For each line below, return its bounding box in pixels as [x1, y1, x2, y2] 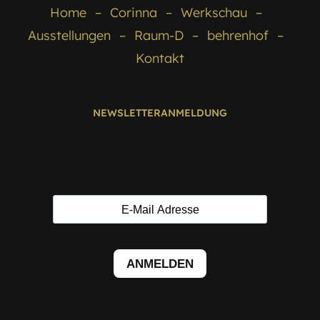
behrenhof [207, 27, 269, 44]
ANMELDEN [126, 256, 194, 271]
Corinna [109, 4, 157, 21]
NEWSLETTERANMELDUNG [93, 106, 227, 120]
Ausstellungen [28, 27, 111, 44]
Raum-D [134, 27, 184, 44]
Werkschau [180, 4, 247, 21]
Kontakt [136, 50, 184, 67]
